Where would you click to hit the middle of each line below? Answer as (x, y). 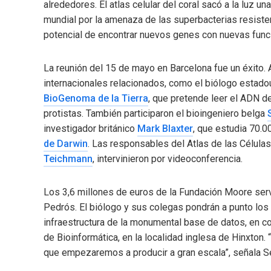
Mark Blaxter (165, 129)
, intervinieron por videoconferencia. (168, 159)
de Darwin (66, 144)
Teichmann (68, 159)
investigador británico (90, 129)
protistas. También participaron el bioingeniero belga (155, 114)
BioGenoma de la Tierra (96, 99)
